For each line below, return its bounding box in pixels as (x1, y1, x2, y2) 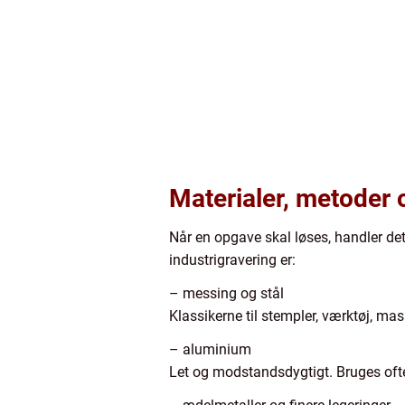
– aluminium (169, 341, 251, 358)
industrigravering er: (169, 251, 296, 268)
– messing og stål (169, 285, 284, 302)
